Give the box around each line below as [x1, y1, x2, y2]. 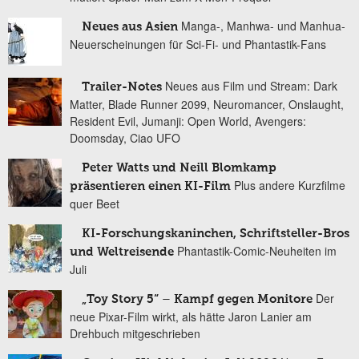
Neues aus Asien [82, 20, 178, 33]
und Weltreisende [70, 245, 174, 258]
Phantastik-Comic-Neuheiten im [177, 242, 337, 259]
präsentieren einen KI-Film [70, 179, 231, 192]
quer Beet [70, 195, 119, 212]
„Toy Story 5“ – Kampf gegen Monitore [82, 292, 313, 305]
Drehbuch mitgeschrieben [70, 325, 200, 341]
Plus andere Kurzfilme [234, 176, 345, 193]
